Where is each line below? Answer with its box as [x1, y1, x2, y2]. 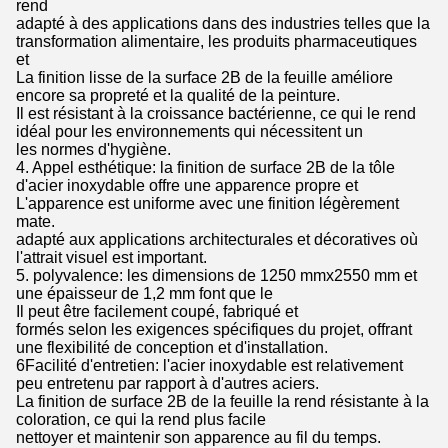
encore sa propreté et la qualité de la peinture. [16, 86, 340, 104]
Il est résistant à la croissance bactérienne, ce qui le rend [16, 104, 416, 122]
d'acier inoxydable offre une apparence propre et [16, 176, 358, 194]
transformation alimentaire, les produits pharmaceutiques [16, 32, 417, 50]
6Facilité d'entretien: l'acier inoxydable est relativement [16, 356, 403, 374]
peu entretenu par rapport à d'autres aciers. [16, 374, 319, 392]
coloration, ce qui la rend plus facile [16, 410, 266, 428]
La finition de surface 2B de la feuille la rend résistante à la [16, 392, 429, 410]
